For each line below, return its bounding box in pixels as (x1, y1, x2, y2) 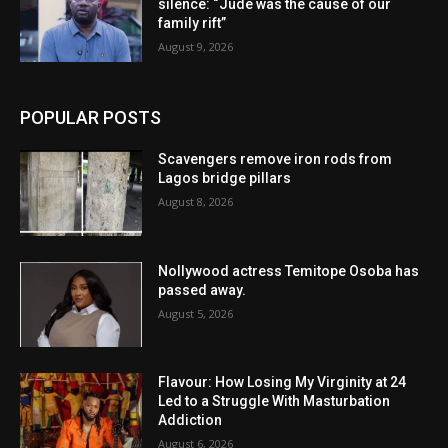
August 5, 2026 (158, 305, 234, 321)
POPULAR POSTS (20, 106, 161, 128)
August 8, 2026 (158, 193, 234, 209)
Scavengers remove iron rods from (158, 150, 393, 167)
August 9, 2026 (158, 39, 234, 55)
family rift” (158, 15, 227, 32)
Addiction (158, 412, 223, 429)
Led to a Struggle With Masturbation (158, 393, 391, 410)
